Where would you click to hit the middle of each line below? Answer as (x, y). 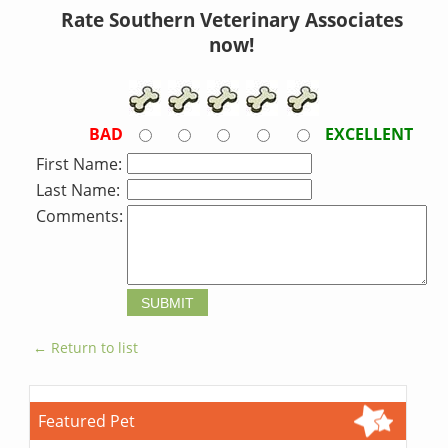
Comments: (80, 216)
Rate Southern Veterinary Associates (231, 20)
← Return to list (86, 348)
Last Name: (78, 190)
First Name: (79, 164)
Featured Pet (87, 421)
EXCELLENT (369, 134)
